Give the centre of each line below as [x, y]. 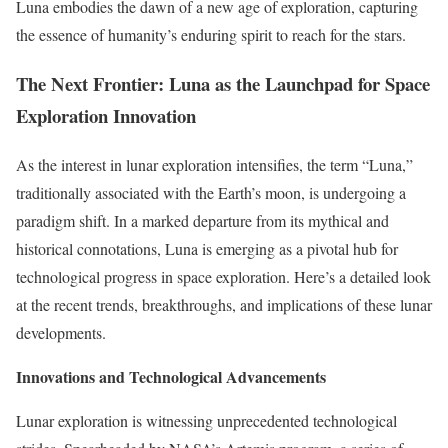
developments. [61, 332]
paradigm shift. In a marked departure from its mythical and [202, 220]
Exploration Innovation [106, 116]
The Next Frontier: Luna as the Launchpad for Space [223, 84]
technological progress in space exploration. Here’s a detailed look [223, 276]
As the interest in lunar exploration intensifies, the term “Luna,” [214, 164]
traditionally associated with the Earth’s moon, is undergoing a [211, 192]
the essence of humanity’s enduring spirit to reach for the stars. [211, 35]
